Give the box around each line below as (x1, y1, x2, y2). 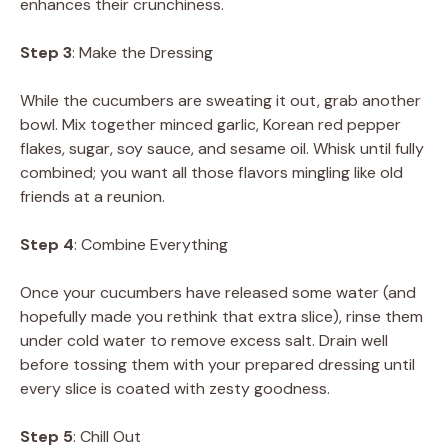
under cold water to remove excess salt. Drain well (20, 330, 388, 352)
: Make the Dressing (72, 42, 213, 64)
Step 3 (20, 42, 72, 64)
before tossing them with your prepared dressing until (20, 354, 415, 376)
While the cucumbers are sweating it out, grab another (20, 90, 421, 112)
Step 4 (20, 234, 74, 256)
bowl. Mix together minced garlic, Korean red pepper (20, 114, 401, 136)
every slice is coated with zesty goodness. (20, 378, 330, 400)
